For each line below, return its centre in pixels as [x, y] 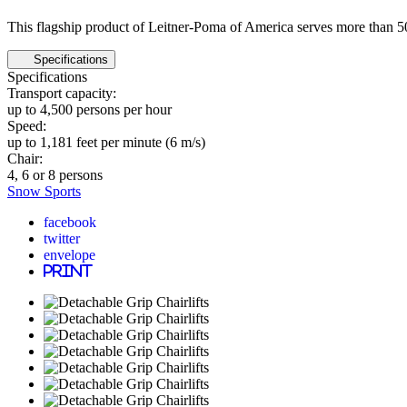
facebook [70, 221]
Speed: [27, 125]
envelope [69, 254]
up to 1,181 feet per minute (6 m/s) [106, 142]
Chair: [25, 158]
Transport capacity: [62, 93]
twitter [62, 238]
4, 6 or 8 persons [55, 174]
